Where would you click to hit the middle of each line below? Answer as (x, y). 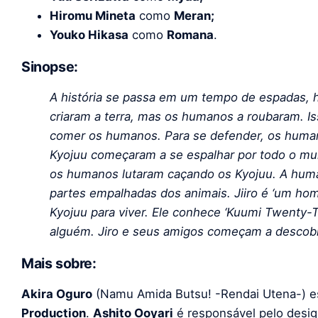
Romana (190, 34)
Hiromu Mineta (93, 15)
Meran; (194, 15)
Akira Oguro (57, 294)
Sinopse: (50, 66)
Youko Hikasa (89, 34)
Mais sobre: (59, 263)
